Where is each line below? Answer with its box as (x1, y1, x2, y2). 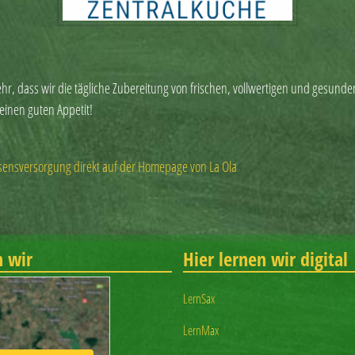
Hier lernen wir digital (182, 246, 348, 273)
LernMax (182, 321, 219, 339)
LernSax (182, 289, 215, 307)
